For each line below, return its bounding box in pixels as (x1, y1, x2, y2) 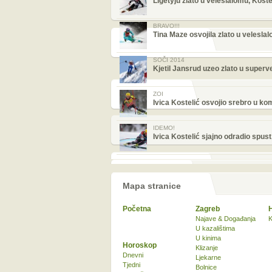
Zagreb (195, 205, 220, 213)
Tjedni (123, 261, 140, 268)
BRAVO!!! (153, 22, 180, 29)
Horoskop (123, 241, 157, 250)
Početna (123, 205, 151, 213)
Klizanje (195, 244, 218, 251)
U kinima (195, 234, 221, 242)
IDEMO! (153, 124, 175, 131)
